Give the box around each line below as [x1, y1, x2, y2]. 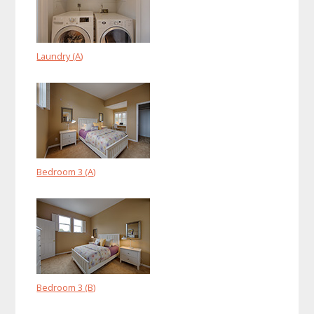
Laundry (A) [36, 50, 83, 63]
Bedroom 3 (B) [36, 281, 96, 294]
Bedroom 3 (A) [36, 165, 96, 179]
